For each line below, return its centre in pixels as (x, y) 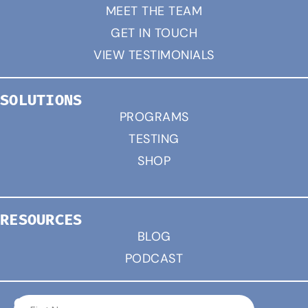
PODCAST (154, 259)
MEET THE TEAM (154, 11)
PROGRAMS (154, 117)
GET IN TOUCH (154, 33)
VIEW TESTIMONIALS (154, 55)
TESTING (154, 139)
